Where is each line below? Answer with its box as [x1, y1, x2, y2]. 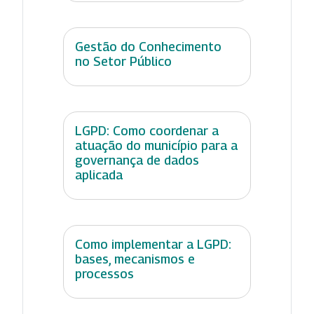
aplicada [75, 168, 123, 183]
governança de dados [75, 153, 199, 168]
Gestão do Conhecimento [75, 39, 221, 55]
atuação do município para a [75, 138, 238, 153]
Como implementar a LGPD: [75, 237, 231, 252]
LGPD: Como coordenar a [75, 123, 219, 139]
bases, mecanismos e [75, 252, 195, 267]
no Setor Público [75, 54, 172, 69]
